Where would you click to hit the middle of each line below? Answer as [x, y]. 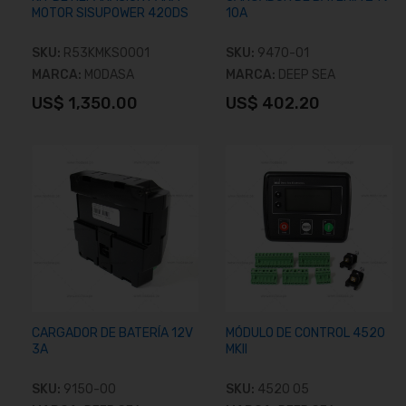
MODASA [109, 75]
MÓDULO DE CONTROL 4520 [305, 333]
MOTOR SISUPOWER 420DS [110, 13]
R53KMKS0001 [106, 53]
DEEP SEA [307, 75]
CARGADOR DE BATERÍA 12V [112, 333]
